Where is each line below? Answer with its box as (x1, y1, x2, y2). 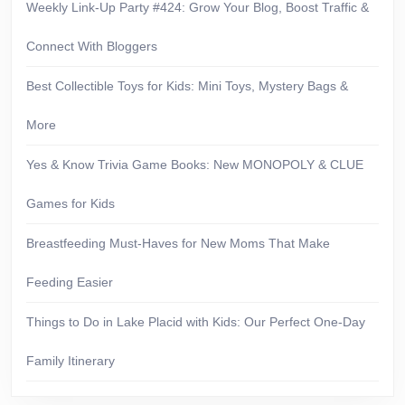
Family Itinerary (26, 353, 115, 368)
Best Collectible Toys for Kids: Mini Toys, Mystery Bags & (26, 79, 348, 93)
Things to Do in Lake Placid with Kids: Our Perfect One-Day (26, 315, 365, 329)
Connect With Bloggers (26, 39, 157, 53)
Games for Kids (26, 196, 115, 211)
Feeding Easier (26, 275, 113, 289)
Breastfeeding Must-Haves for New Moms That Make (26, 236, 330, 250)
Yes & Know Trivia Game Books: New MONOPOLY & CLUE (26, 157, 363, 172)
